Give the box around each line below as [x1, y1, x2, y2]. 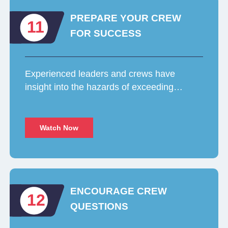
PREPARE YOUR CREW [70, 13, 182, 24]
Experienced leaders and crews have [25, 69, 176, 79]
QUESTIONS [70, 201, 129, 212]
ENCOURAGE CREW [70, 186, 167, 197]
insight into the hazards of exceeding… [25, 82, 183, 93]
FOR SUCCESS [70, 28, 142, 39]
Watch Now [40, 124, 79, 132]
